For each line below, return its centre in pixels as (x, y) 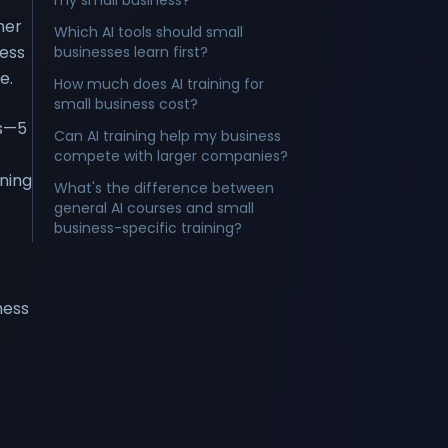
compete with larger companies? (171, 156)
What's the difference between (164, 188)
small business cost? (126, 104)
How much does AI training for (159, 84)
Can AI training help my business (167, 136)
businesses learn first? (131, 52)
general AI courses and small (154, 208)
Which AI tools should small (148, 32)
